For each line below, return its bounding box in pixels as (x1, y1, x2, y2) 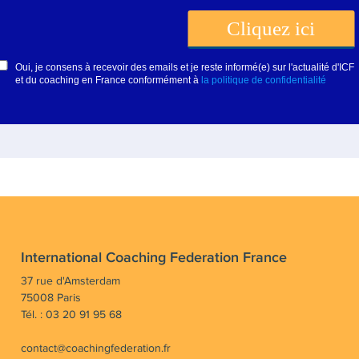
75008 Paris (21, 291, 82, 305)
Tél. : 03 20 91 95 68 (21, 308, 123, 322)
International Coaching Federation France (21, 250, 288, 265)
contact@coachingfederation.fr (21, 341, 171, 356)
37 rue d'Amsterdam (21, 274, 121, 288)
